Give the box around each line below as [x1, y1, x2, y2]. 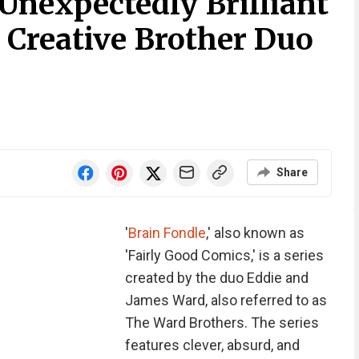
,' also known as [205, 224, 305, 241]
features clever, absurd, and [124, 337, 300, 353]
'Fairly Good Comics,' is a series [124, 247, 324, 264]
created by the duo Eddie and [124, 269, 309, 286]
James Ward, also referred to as [124, 292, 327, 309]
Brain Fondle [127, 224, 206, 241]
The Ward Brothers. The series [124, 314, 319, 331]
